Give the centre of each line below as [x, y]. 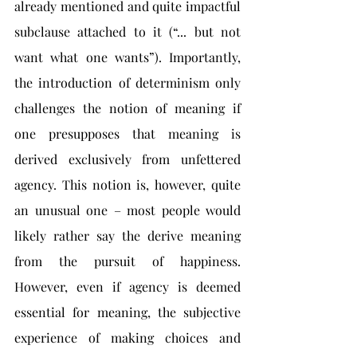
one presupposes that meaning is [127, 133]
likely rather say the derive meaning [127, 235]
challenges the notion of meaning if [127, 108]
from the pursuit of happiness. [127, 261]
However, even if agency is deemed [127, 286]
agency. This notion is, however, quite [127, 184]
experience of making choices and [127, 337]
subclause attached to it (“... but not [127, 31]
